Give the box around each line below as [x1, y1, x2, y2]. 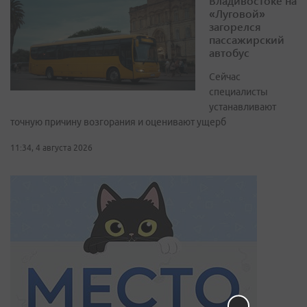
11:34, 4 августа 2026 [10, 143, 93, 153]
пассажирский [209, 32, 284, 47]
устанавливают [209, 101, 276, 113]
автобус [209, 45, 249, 60]
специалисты [209, 86, 268, 98]
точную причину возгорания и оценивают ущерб [10, 116, 226, 128]
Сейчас [209, 71, 241, 83]
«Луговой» [209, 6, 265, 21]
